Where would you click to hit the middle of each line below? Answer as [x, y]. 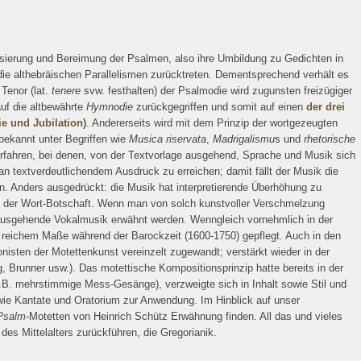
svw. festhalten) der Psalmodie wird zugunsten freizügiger [218, 91]
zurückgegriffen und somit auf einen [220, 107]
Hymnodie [110, 107]
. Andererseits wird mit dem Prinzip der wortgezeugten [212, 123]
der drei [326, 107]
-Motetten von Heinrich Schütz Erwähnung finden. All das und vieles [184, 316]
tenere [68, 91]
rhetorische [330, 139]
